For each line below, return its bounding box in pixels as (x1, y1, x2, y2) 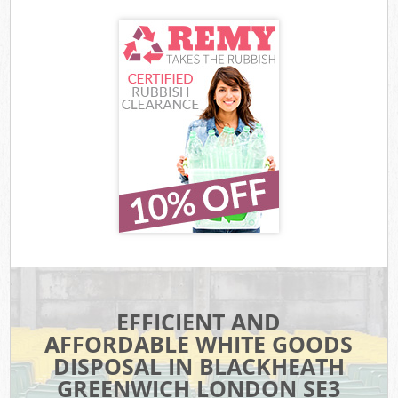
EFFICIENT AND (116, 306, 282, 338)
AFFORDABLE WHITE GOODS (44, 329, 354, 360)
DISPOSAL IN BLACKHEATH (52, 351, 345, 382)
